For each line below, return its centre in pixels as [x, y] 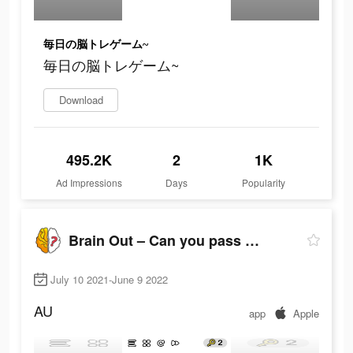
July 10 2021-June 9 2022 [109, 280]
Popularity [264, 183]
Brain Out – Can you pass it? [252, 240]
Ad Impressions [89, 183]
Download [81, 100]
